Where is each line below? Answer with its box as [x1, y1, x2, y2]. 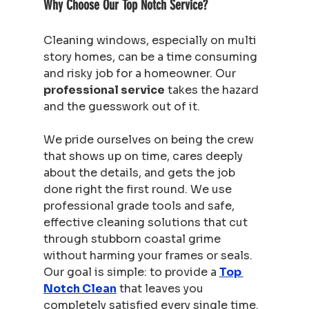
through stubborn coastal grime [43, 231, 223, 246]
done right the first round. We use [43, 181, 235, 197]
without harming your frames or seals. [43, 248, 255, 263]
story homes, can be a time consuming [43, 49, 260, 64]
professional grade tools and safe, [43, 198, 237, 213]
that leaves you [116, 281, 206, 296]
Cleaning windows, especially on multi [43, 32, 259, 48]
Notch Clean [43, 281, 117, 296]
